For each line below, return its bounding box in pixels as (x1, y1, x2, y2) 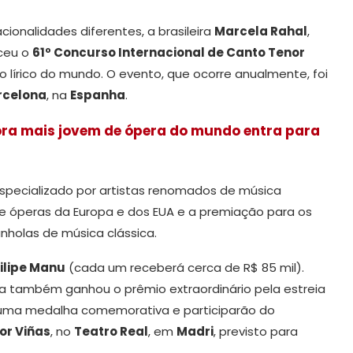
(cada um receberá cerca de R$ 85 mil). (65, 258, 304, 276)
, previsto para (214, 322, 298, 340)
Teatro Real (74, 322, 148, 340)
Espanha (70, 86, 125, 103)
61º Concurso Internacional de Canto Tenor (32, 43, 305, 61)
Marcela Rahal (214, 22, 307, 39)
